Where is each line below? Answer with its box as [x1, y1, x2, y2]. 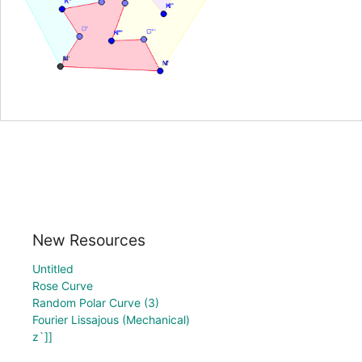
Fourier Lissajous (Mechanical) [32, 312, 190, 326]
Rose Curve [32, 278, 93, 293]
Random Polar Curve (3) [32, 295, 159, 309]
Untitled [32, 261, 74, 276]
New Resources [32, 229, 145, 250]
